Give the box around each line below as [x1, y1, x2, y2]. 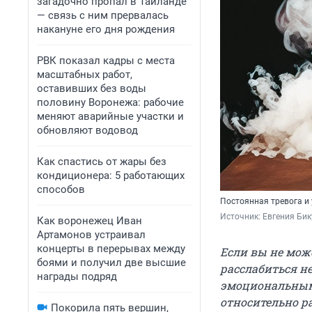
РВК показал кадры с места [37, 54, 175, 67]
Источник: [220, 212, 263, 222]
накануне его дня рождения [37, 23, 175, 36]
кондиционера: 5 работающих [37, 169, 185, 182]
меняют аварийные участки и [37, 110, 184, 123]
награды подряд [37, 270, 117, 283]
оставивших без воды [37, 82, 146, 95]
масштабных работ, [37, 68, 132, 81]
